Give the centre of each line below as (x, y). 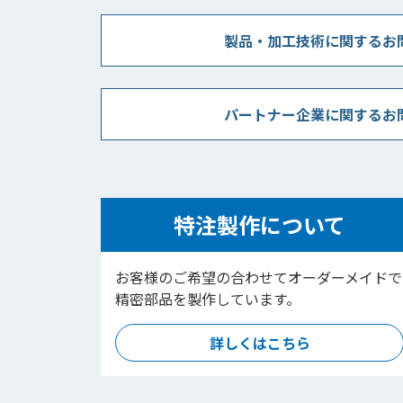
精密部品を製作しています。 (208, 299)
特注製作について (260, 224)
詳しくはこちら (260, 343)
